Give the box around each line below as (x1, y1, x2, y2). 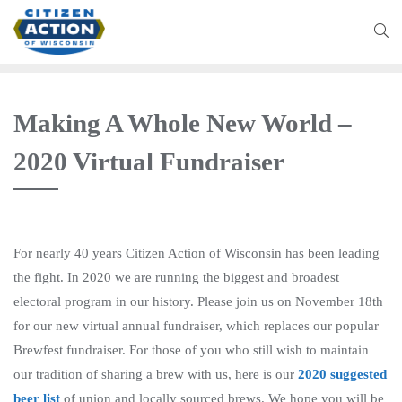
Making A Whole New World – (13, 108, 352, 137)
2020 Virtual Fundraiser (13, 146, 284, 176)
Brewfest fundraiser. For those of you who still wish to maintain (13, 342, 369, 357)
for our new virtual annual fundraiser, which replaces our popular (13, 318, 379, 333)
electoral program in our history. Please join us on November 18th (13, 293, 383, 309)
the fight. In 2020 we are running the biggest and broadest (13, 269, 339, 284)
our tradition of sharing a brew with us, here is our (13, 366, 298, 381)
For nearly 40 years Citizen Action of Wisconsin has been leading (13, 245, 380, 260)
